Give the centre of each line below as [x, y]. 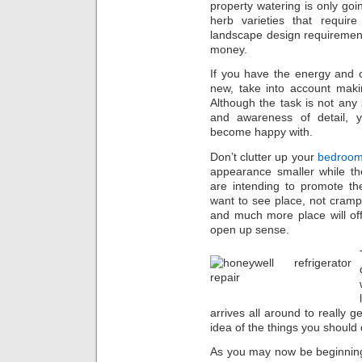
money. [229, 49]
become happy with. [261, 132]
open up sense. [250, 229]
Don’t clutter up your [264, 156]
